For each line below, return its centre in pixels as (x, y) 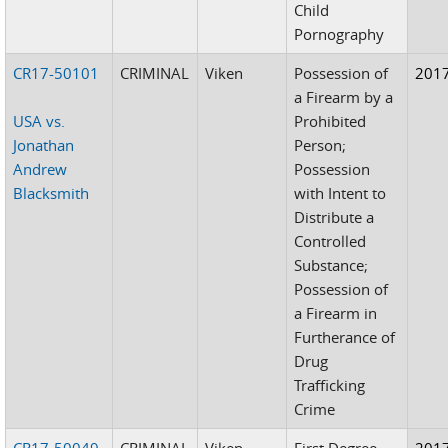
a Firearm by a (344, 96)
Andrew (40, 168)
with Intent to (340, 192)
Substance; (331, 264)
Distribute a (334, 216)
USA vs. (39, 120)
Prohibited (330, 120)
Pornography (339, 33)
